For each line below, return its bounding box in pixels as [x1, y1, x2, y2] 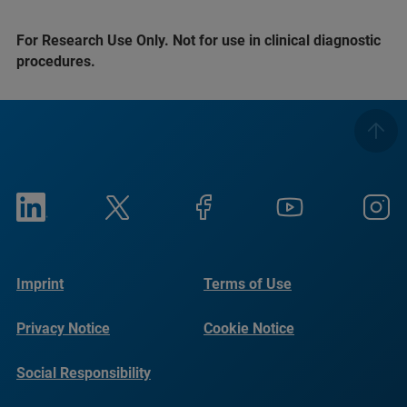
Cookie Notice [203, 320, 294, 337]
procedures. [16, 53, 95, 70]
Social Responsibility [16, 364, 151, 382]
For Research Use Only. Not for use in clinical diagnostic [16, 32, 381, 49]
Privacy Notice [16, 320, 110, 337]
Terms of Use [203, 275, 292, 293]
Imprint [16, 275, 64, 293]
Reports [16, 385, 67, 402]
